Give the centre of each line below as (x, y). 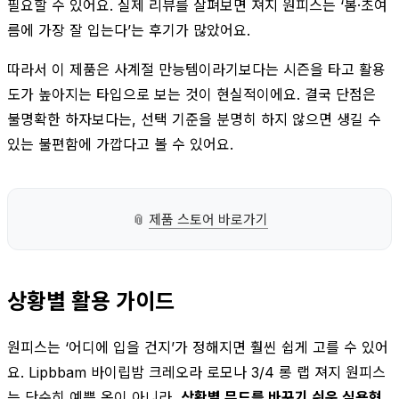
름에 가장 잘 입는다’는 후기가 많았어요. (129, 30)
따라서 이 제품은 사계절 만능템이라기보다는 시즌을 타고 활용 (196, 69)
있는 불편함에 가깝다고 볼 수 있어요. (120, 144)
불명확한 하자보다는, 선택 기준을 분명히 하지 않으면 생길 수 (194, 119)
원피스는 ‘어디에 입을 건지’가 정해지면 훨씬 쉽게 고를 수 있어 (198, 347)
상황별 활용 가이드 (91, 301)
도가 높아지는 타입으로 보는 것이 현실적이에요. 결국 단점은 (191, 94)
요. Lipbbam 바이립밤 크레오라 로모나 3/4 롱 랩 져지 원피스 (196, 372)
